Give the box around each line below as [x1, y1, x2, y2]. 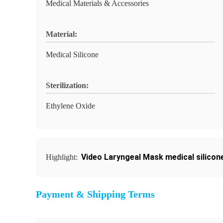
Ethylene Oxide [46, 102, 95, 110]
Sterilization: [46, 81, 89, 90]
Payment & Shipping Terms [36, 189, 155, 200]
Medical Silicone [46, 50, 99, 59]
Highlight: [46, 153, 80, 161]
